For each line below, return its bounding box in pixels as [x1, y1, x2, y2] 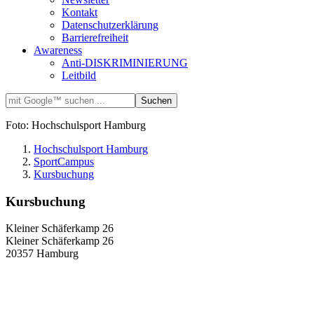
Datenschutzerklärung [62, 18, 158, 31]
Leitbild [62, 69, 96, 81]
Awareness [34, 43, 82, 56]
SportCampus [34, 155, 94, 168]
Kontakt [62, 6, 97, 18]
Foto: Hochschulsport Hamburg [6, 118, 146, 131]
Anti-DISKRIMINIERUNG [62, 56, 188, 69]
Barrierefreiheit [62, 31, 128, 43]
